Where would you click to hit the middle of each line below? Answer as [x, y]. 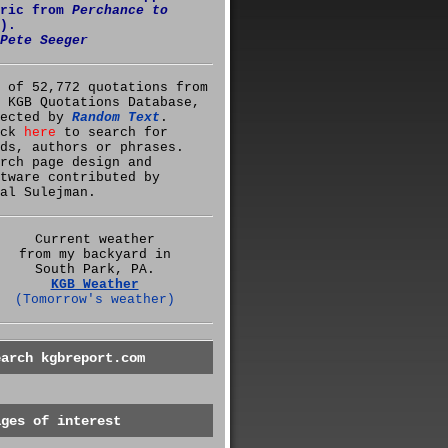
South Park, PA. [94, 269]
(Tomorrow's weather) [94, 299]
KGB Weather [94, 284]
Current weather [94, 239]
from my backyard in [94, 254]
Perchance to [120, 10]
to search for [112, 132]
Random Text [116, 117]
